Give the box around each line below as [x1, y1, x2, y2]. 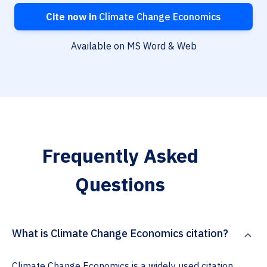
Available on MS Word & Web [70, 40, 197, 52]
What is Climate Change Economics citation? [12, 226, 228, 241]
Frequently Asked [42, 143, 198, 169]
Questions [75, 172, 165, 197]
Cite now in [46, 11, 97, 23]
